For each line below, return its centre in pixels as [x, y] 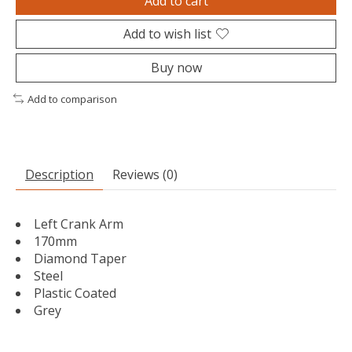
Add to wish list [167, 33]
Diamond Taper [80, 259]
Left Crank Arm [79, 224]
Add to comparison [72, 99]
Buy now [176, 67]
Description [59, 175]
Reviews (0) [145, 175]
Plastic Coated [75, 293]
